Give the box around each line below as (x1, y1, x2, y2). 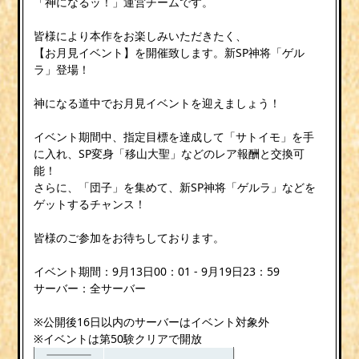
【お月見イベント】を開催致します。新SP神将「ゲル (34, 44, 305, 60)
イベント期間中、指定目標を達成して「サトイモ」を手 (34, 128, 315, 144)
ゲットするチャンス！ (34, 196, 147, 212)
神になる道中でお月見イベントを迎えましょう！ (34, 95, 281, 111)
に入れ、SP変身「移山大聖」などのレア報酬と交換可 (34, 145, 305, 161)
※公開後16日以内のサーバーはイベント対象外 (34, 313, 270, 329)
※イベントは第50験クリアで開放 (34, 330, 203, 346)
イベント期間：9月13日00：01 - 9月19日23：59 (34, 263, 280, 279)
